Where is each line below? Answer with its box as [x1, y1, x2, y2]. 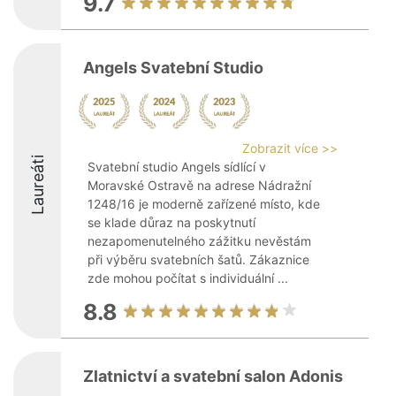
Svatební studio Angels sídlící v [88, 159, 266, 174]
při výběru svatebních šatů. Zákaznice [88, 252, 309, 267]
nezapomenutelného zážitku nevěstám [88, 233, 311, 248]
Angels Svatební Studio [83, 58, 263, 77]
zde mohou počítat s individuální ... [88, 270, 288, 286]
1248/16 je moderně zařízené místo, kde [88, 196, 320, 211]
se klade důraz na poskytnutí [88, 215, 255, 230]
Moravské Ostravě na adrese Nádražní [88, 178, 311, 193]
